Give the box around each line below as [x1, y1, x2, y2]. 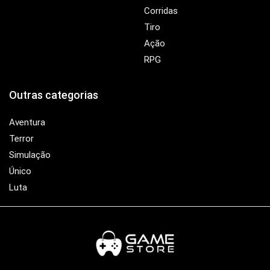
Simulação [9, 149, 51, 160]
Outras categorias [9, 88, 98, 101]
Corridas [144, 5, 178, 16]
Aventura [9, 116, 45, 128]
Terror [9, 133, 34, 144]
